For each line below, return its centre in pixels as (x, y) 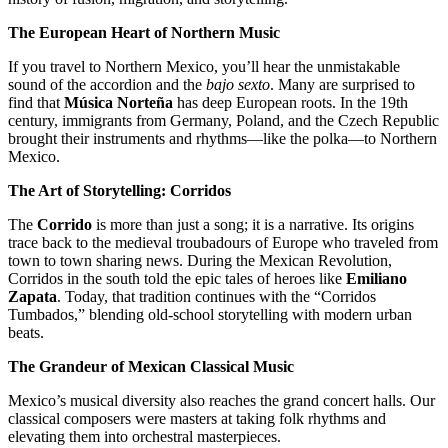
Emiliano (376, 279)
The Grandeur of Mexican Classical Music (151, 367)
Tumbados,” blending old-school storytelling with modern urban (210, 315)
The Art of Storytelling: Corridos (119, 191)
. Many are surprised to (342, 85)
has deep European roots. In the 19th (290, 103)
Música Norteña (118, 103)
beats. (26, 333)
